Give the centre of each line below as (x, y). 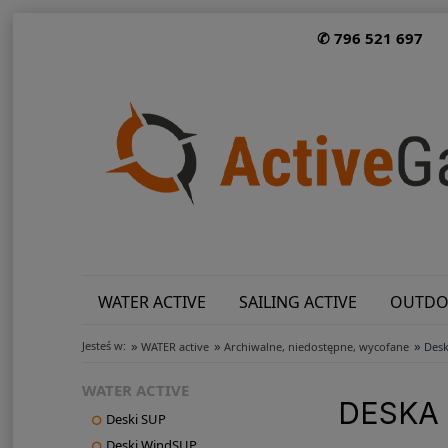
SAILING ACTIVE (298, 301)
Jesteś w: (103, 346)
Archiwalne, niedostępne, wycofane (316, 347)
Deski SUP (135, 419)
